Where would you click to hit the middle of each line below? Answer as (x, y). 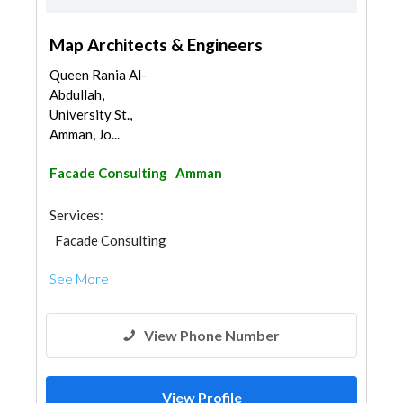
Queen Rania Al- (98, 75)
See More (79, 279)
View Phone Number (212, 335)
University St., (91, 114)
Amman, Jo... (85, 134)
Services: (76, 215)
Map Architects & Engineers (156, 45)
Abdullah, (77, 94)
